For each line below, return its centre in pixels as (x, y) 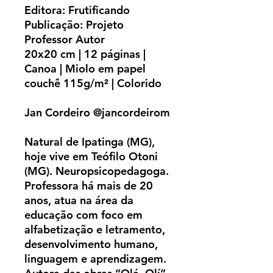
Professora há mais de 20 (89, 186)
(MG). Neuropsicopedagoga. (97, 171)
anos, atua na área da (79, 200)
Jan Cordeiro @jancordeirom (97, 113)
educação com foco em (83, 215)
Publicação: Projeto (74, 25)
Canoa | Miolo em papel (85, 69)
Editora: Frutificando (77, 10)
